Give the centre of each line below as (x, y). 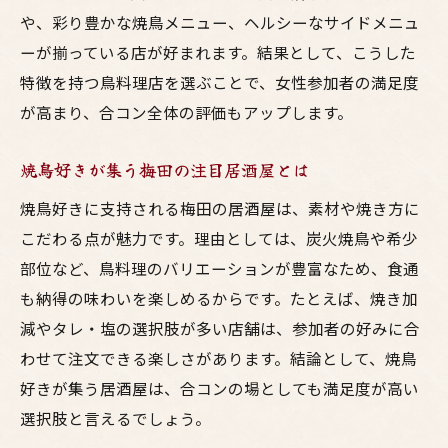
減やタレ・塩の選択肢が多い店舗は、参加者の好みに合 (220, 328)
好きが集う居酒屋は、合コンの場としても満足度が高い (219, 388)
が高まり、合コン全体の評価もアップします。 (186, 112)
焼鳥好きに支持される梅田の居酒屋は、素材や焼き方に (220, 208)
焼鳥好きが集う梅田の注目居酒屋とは (164, 169)
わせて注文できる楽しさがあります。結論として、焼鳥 (218, 358)
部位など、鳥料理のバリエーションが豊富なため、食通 (219, 268)
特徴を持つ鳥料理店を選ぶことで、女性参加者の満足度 (219, 82)
